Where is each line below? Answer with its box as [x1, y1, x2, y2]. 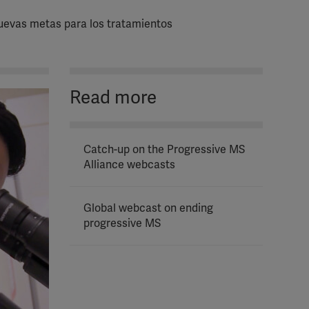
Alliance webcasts [83, 158, 175, 172]
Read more [70, 87, 157, 109]
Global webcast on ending [83, 201, 213, 215]
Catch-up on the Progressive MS [83, 143, 245, 157]
